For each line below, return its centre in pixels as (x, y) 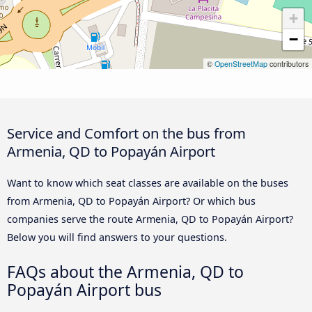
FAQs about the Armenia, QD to (125, 272)
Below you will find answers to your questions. (117, 237)
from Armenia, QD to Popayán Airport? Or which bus (131, 201)
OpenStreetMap (241, 63)
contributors (288, 63)
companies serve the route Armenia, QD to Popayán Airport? (150, 219)
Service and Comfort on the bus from (126, 133)
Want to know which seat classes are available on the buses (148, 182)
